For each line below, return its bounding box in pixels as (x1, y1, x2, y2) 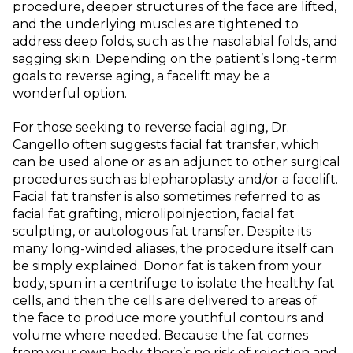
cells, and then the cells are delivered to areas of (13, 292, 317, 308)
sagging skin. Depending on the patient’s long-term (13, 50, 337, 66)
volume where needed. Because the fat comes (13, 327, 308, 343)
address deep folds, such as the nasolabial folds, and (13, 33, 338, 49)
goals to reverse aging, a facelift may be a (13, 68, 270, 84)
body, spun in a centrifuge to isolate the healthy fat (13, 275, 335, 291)
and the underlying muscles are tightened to (13, 16, 299, 32)
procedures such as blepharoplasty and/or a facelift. (13, 171, 338, 187)
